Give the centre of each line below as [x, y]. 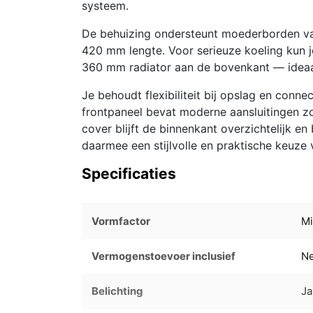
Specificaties [129, 173]
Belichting [118, 291]
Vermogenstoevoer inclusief [164, 256]
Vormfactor [121, 221]
